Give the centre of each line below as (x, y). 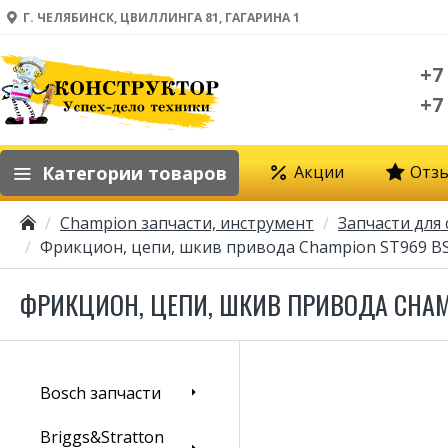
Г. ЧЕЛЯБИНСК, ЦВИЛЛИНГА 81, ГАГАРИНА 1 (161, 17)
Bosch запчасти (100, 393)
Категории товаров (134, 172)
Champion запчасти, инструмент (187, 223)
